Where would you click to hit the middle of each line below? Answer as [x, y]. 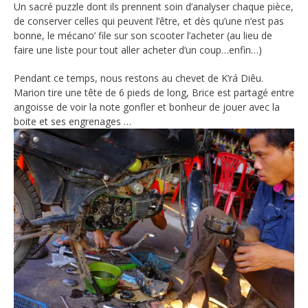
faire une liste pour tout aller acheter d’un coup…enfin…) [138, 49]
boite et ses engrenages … [73, 121]
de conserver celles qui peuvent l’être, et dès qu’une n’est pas [149, 21]
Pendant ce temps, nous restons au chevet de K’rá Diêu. [139, 78]
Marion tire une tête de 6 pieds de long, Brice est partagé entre [154, 92]
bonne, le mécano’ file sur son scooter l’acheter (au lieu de [143, 35]
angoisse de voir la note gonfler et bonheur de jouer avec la [147, 107]
